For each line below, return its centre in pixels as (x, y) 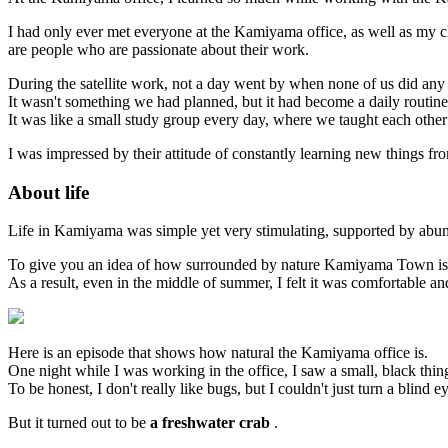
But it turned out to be (79, 423)
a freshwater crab (210, 423)
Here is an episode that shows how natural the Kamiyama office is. (218, 353)
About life (48, 192)
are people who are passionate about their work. (158, 49)
